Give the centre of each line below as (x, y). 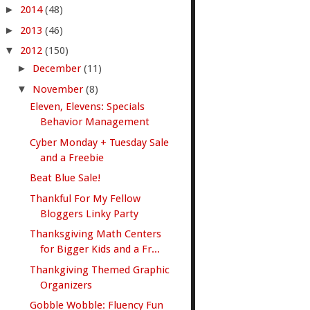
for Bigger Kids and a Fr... (100, 249)
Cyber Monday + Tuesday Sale (100, 142)
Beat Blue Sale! (65, 178)
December (58, 69)
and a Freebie (72, 157)
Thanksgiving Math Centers (96, 234)
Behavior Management (95, 122)
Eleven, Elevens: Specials (88, 107)
